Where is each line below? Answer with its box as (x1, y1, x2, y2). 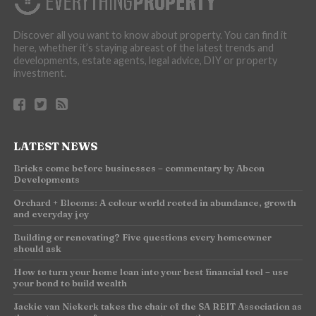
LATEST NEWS (13, 138, 97, 153)
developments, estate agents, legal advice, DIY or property (13, 54, 277, 66)
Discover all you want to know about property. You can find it (13, 28, 287, 41)
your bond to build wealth (13, 276, 127, 288)
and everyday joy (13, 207, 89, 219)
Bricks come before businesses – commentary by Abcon (13, 162, 265, 174)
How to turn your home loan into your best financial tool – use (13, 265, 288, 277)
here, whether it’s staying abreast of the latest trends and (13, 41, 274, 54)
